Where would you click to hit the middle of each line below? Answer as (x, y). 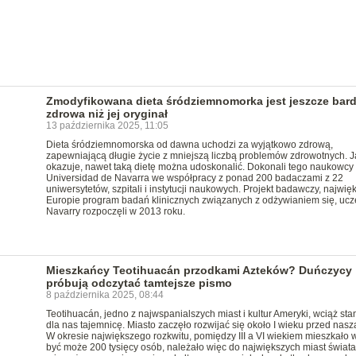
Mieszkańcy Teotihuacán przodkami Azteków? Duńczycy (199, 270)
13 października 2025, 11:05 (107, 126)
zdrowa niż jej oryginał (106, 114)
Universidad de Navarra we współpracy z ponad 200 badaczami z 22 (194, 178)
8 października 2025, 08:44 (104, 295)
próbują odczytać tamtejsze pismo (139, 283)
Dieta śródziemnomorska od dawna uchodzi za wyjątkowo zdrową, (189, 145)
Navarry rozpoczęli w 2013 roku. (115, 211)
